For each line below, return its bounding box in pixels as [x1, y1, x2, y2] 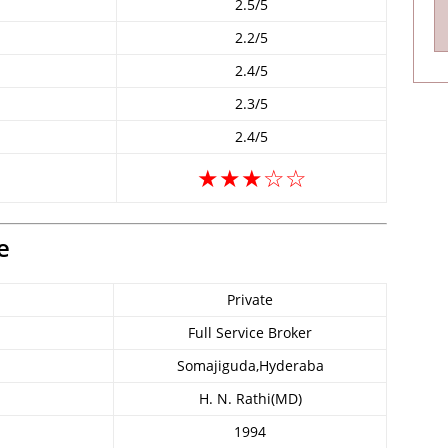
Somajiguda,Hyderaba [176, 356, 324, 375]
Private [227, 290, 273, 309]
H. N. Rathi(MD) [198, 389, 302, 408]
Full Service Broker [188, 323, 312, 342]
